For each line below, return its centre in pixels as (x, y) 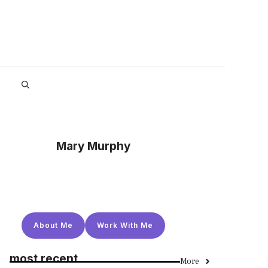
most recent (44, 258)
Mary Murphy (93, 146)
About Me (53, 225)
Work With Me (125, 225)
